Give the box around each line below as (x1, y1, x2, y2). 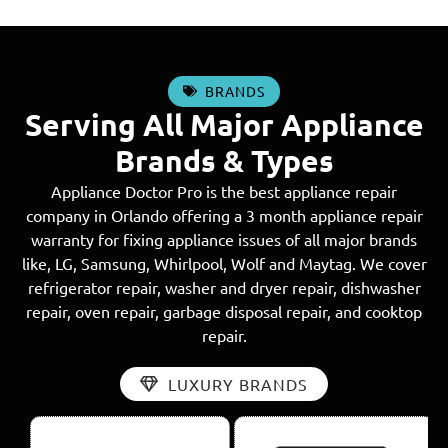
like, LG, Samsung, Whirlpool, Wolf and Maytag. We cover (21, 252, 427, 273)
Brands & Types (114, 141, 334, 179)
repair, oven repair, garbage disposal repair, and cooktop (26, 300, 422, 321)
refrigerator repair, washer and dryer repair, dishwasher (27, 276, 421, 297)
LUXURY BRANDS (167, 373, 308, 394)
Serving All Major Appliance (24, 105, 424, 143)
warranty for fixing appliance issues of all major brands (31, 228, 417, 249)
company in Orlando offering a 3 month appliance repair (25, 204, 423, 225)
